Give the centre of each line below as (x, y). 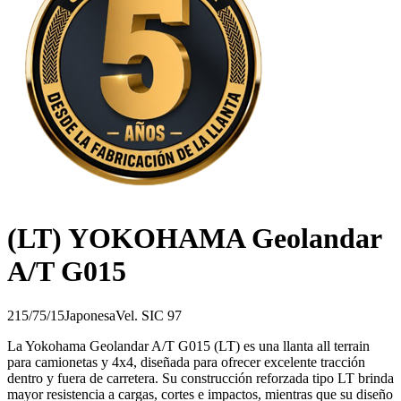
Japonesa (90, 315)
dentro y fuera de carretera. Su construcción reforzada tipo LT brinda (200, 378)
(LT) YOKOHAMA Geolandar (194, 239)
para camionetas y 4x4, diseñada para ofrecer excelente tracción (186, 362)
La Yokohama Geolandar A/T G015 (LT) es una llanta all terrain (188, 346)
